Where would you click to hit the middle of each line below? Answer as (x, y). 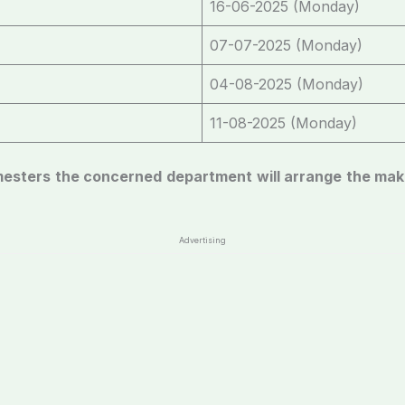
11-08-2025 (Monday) (283, 122)
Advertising (202, 240)
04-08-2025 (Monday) (287, 84)
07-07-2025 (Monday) (286, 45)
